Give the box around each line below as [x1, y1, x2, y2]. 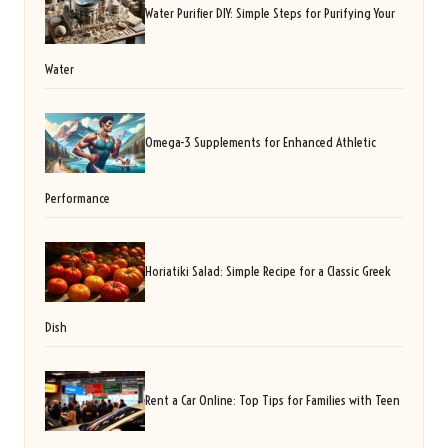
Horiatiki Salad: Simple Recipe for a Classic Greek [145, 262, 391, 280]
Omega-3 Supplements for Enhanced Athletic [145, 133, 376, 151]
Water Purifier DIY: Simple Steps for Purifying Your [145, 4, 395, 22]
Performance [45, 190, 110, 208]
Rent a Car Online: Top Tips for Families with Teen [145, 391, 400, 409]
